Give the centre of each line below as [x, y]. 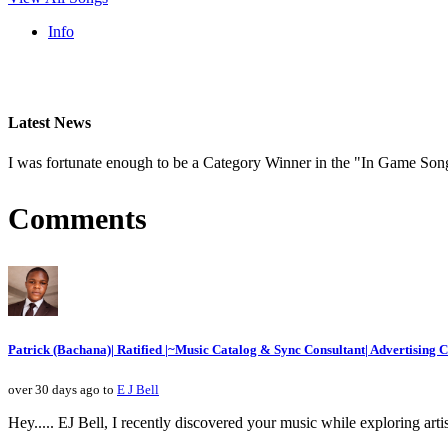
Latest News [49, 123]
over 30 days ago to [62, 389]
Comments [77, 218]
